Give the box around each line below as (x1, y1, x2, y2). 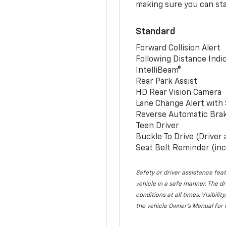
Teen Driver (136, 122, 180, 130)
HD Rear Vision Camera (136, 88, 222, 97)
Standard (136, 27, 176, 36)
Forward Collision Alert (136, 44, 221, 52)
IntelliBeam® (136, 66, 182, 75)
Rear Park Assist (136, 77, 198, 86)
